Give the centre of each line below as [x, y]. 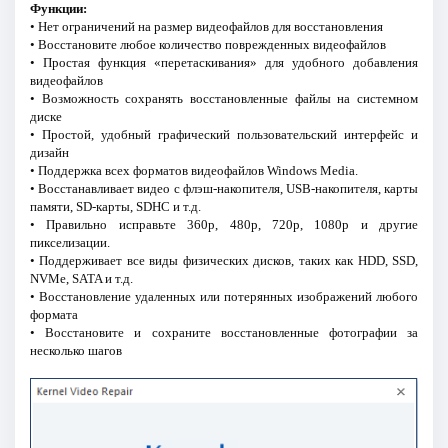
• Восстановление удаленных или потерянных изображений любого [224, 296]
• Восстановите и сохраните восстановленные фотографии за [224, 332]
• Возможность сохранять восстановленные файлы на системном [224, 98]
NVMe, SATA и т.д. [81, 278]
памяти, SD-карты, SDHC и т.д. [115, 206]
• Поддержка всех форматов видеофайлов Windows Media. [193, 170]
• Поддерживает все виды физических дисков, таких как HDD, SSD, [224, 260]
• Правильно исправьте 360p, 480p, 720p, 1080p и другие [224, 224]
